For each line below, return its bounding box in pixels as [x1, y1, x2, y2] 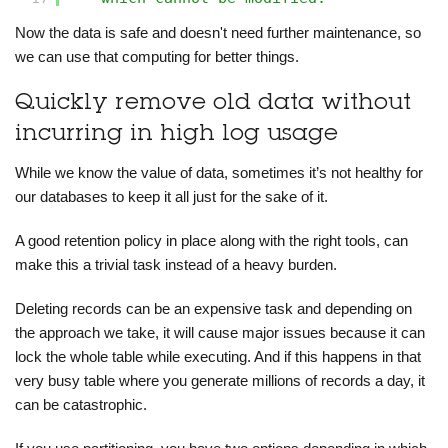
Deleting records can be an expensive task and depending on [15, 299, 412, 317]
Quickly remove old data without [15, 92, 411, 115]
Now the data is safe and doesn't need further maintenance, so [15, 23, 421, 41]
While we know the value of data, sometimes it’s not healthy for [15, 163, 423, 181]
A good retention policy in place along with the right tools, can [15, 231, 408, 249]
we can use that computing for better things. [15, 47, 299, 65]
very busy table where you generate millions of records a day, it [15, 371, 425, 389]
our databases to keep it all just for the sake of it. [15, 187, 328, 205]
